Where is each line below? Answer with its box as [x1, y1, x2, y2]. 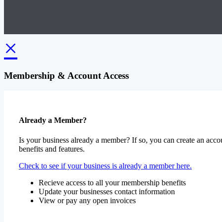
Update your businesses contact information [39, 187, 175, 196]
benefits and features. [19, 144, 85, 153]
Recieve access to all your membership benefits [39, 178, 186, 187]
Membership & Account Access [4, 70, 129, 81]
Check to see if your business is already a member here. [19, 161, 192, 170]
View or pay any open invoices [39, 196, 136, 205]
